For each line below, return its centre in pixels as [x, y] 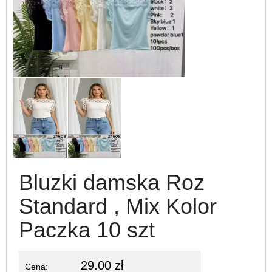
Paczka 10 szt [87, 229]
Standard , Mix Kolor [118, 206]
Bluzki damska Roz [112, 182]
